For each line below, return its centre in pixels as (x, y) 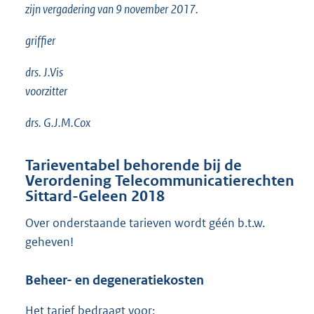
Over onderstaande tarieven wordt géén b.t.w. (145, 223)
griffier (40, 41)
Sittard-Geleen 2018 (95, 197)
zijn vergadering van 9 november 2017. (112, 9)
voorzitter (46, 91)
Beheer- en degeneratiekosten (115, 280)
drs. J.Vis (44, 73)
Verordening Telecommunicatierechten (160, 181)
